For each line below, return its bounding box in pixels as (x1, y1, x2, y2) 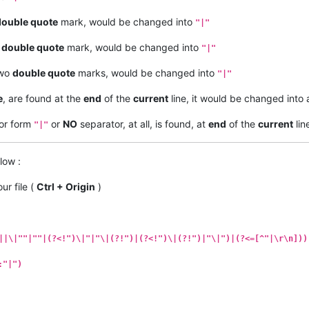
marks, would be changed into (75, 67, 217, 79)
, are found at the (3, 92, 83, 105)
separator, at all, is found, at (77, 118, 208, 130)
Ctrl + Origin (37, 181, 95, 193)
